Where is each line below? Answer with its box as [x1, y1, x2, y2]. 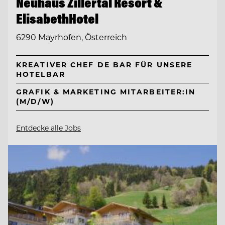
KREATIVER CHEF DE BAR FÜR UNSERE [16, 59, 193, 69]
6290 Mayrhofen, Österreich [16, 31, 127, 42]
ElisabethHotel [16, 10, 98, 28]
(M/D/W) [16, 96, 54, 106]
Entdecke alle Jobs [16, 123, 81, 133]
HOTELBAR [16, 69, 65, 79]
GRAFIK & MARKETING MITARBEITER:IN [16, 87, 196, 97]
